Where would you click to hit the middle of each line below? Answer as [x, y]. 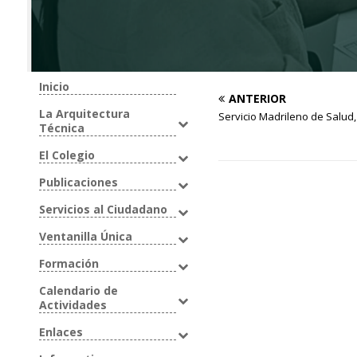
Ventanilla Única [85, 236]
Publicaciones [78, 182]
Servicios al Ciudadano [103, 209]
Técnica [61, 127]
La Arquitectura [84, 113]
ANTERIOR [258, 98]
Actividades [73, 304]
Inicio [54, 86]
